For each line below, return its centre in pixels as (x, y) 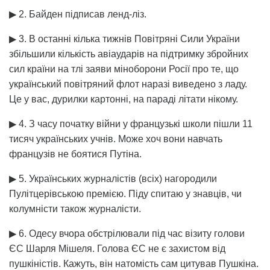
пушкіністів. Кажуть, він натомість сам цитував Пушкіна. (134, 263)
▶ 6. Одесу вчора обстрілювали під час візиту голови (127, 233)
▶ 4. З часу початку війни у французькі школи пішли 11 (131, 124)
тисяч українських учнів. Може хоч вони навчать (116, 139)
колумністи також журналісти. (75, 209)
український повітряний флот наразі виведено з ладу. (128, 84)
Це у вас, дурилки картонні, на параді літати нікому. (124, 99)
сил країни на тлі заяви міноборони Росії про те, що (124, 69)
